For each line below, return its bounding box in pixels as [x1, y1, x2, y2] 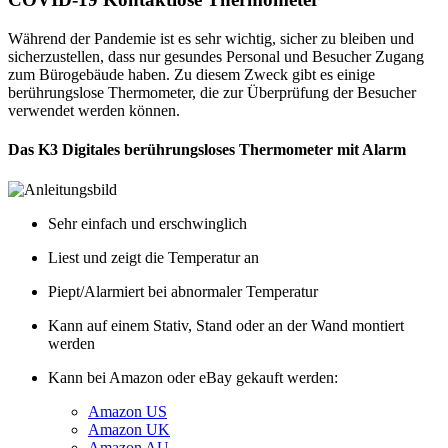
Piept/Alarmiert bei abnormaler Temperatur [48, 282, 318, 300]
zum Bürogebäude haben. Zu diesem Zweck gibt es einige [8, 66, 375, 84]
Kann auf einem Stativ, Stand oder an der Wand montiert [48, 316, 404, 334]
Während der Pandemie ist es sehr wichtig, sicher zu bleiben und [8, 30, 414, 48]
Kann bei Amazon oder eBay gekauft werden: [48, 368, 338, 386]
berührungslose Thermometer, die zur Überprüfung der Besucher [8, 84, 416, 102]
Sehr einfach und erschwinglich [48, 214, 247, 232]
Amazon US [88, 402, 167, 420]
